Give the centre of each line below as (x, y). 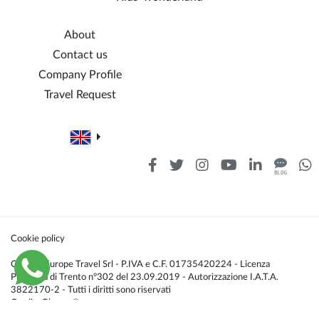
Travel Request (80, 95)
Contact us (80, 55)
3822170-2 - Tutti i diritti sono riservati (91, 290)
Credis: (26, 303)
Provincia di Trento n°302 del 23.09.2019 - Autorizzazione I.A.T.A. (145, 277)
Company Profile (80, 75)
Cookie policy (38, 239)
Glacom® (61, 303)
